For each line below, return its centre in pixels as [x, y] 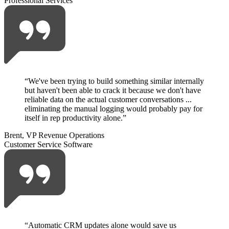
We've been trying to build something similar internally [116, 81]
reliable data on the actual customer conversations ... [108, 100]
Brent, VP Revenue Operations [54, 135]
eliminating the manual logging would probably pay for [113, 109]
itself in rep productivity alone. [74, 118]
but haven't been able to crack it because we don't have [113, 90]
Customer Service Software [48, 145]
